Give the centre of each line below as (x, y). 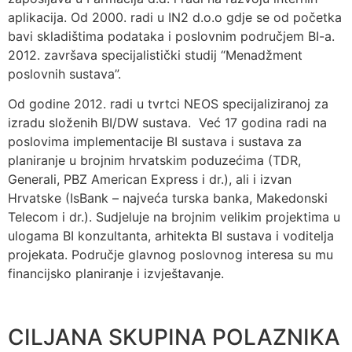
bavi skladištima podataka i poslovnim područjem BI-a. (171, 36)
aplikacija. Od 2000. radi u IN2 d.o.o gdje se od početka (175, 17)
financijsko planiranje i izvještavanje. (116, 274)
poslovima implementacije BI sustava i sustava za (155, 142)
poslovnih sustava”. (64, 73)
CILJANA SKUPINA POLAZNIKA (174, 337)
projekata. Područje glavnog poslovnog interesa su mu (170, 255)
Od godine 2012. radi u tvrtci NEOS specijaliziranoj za (168, 104)
